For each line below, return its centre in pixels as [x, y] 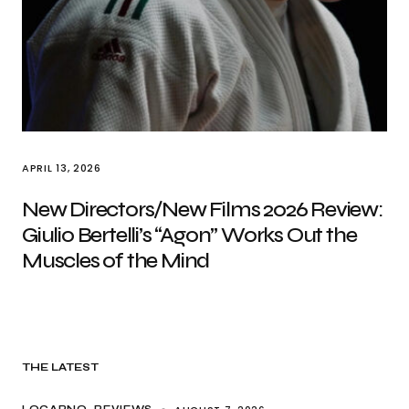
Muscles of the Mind [116, 261]
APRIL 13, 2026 [62, 168]
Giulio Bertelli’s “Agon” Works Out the [189, 235]
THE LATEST [61, 367]
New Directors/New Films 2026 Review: [202, 210]
